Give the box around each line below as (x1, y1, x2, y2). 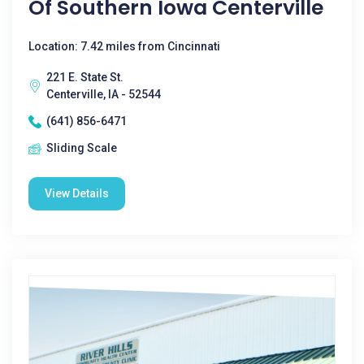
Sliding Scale (46, 141, 117, 154)
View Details (45, 187, 109, 200)
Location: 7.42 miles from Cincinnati (28, 40, 220, 53)
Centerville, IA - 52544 (46, 88, 161, 101)
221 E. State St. (46, 71, 123, 84)
